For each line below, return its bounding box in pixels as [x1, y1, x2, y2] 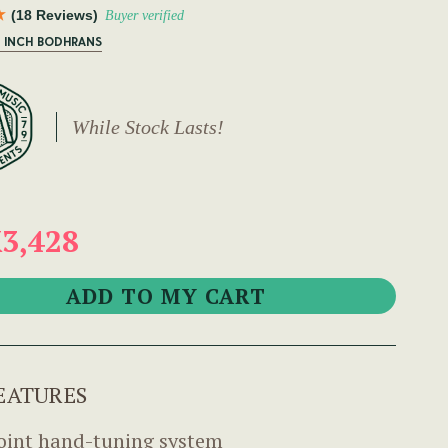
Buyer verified [105, 8, 184, 24]
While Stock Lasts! [71, 116, 224, 139]
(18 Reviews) [11, 7, 98, 24]
